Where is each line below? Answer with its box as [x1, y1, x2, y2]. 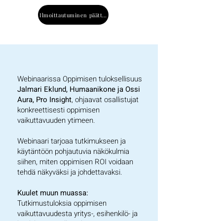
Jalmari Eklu [17, 84, 58, 95]
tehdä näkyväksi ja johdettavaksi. [17, 167, 122, 178]
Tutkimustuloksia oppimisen [17, 198, 107, 209]
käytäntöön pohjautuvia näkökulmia [17, 146, 129, 157]
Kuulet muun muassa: [17, 187, 88, 198]
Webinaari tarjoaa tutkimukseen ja [17, 136, 126, 147]
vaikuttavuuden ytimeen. [17, 115, 95, 126]
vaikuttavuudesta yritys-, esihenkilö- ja [17, 208, 138, 219]
